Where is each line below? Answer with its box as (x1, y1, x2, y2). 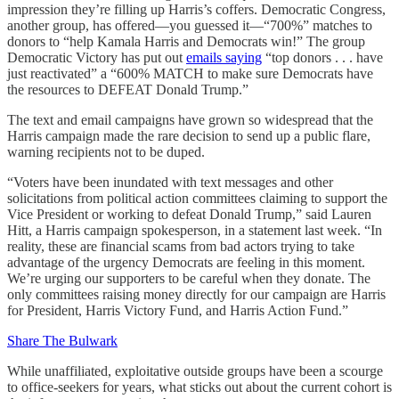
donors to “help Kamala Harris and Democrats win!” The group (7, 34, 365, 49)
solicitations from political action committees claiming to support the (7, 191, 387, 206)
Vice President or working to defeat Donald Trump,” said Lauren (7, 207, 371, 222)
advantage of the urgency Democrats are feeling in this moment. (7, 255, 365, 270)
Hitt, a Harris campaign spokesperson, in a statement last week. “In (7, 223, 382, 238)
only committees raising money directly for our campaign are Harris (7, 287, 386, 302)
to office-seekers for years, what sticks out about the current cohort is (7, 379, 392, 395)
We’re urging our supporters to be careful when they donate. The (7, 271, 370, 286)
